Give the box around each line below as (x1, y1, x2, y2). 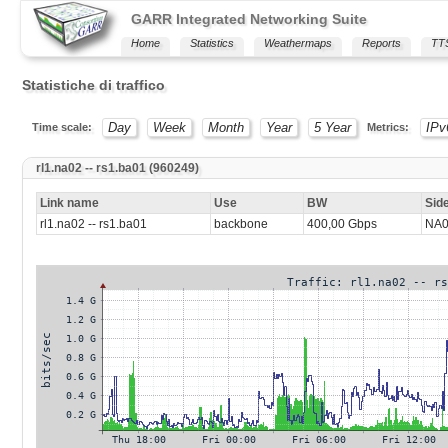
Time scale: (31, 120, 92, 133)
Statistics (189, 37, 234, 49)
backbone (213, 217, 268, 232)
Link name (39, 196, 99, 211)
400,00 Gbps (306, 217, 377, 232)
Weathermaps (263, 37, 332, 49)
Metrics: (367, 120, 410, 133)
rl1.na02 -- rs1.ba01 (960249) (35, 161, 199, 175)
